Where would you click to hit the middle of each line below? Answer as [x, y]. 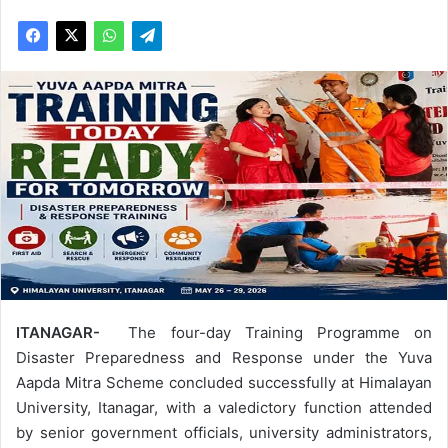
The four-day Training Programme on [280, 332]
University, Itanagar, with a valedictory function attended [224, 407]
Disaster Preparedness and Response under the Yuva [224, 357]
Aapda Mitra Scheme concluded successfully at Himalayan [224, 382]
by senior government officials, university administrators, [224, 432]
